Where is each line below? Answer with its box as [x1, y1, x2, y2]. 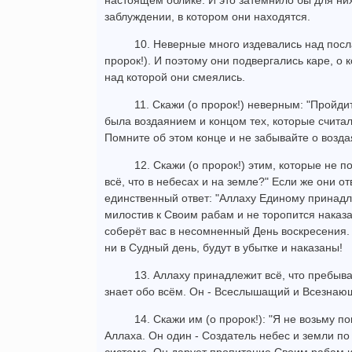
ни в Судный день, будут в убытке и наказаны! [104, 241, 343, 255]
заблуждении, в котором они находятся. [104, 10, 310, 24]
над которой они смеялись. [104, 71, 245, 84]
